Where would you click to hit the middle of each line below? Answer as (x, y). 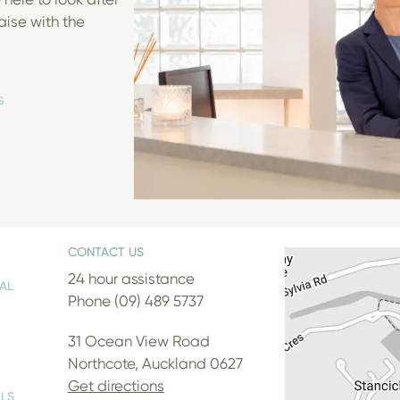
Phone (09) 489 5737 (135, 301)
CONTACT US (105, 252)
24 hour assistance (131, 279)
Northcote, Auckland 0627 (155, 364)
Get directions (116, 386)
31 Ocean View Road (138, 342)
